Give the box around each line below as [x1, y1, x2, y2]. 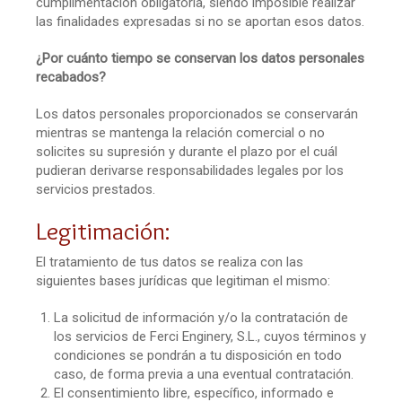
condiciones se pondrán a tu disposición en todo [54, 346, 342, 363]
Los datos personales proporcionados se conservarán [36, 105, 358, 122]
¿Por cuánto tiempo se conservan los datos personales [36, 49, 364, 66]
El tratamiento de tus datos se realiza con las [36, 253, 303, 270]
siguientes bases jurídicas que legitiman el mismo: [36, 272, 330, 289]
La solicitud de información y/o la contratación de [54, 309, 348, 326]
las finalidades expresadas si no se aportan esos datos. [36, 13, 364, 30]
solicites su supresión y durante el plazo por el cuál [36, 143, 337, 160]
